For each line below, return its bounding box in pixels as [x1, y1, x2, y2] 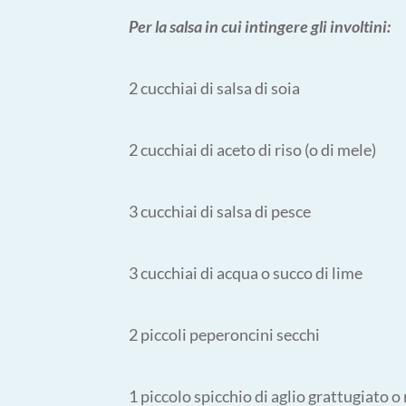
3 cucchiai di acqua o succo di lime [129, 263, 362, 283]
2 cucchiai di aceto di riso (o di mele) [129, 140, 376, 159]
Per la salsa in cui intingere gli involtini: [129, 16, 391, 36]
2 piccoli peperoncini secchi [129, 324, 320, 344]
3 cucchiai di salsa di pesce [129, 201, 311, 221]
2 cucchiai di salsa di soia [129, 78, 300, 98]
